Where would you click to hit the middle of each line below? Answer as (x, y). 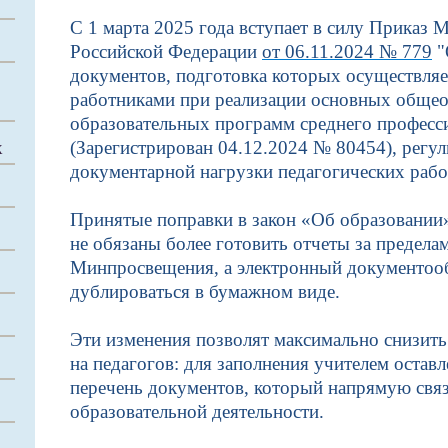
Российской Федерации (166, 51)
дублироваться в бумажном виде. (205, 291)
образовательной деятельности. (199, 411)
